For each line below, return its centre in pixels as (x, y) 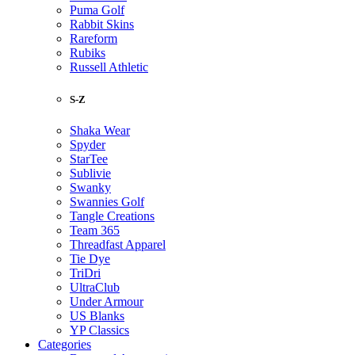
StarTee (89, 159)
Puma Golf (97, 10)
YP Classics (99, 330)
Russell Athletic (109, 67)
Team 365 (95, 231)
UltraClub (95, 288)
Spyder (88, 145)
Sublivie (90, 174)
